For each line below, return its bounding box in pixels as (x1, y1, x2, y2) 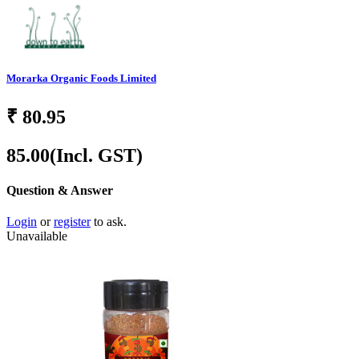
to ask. (91, 215, 127, 229)
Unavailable (6, 229, 67, 244)
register (54, 215, 91, 229)
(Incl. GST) (50, 144, 143, 166)
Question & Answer (6, 184, 113, 198)
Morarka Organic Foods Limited (6, 71, 156, 84)
